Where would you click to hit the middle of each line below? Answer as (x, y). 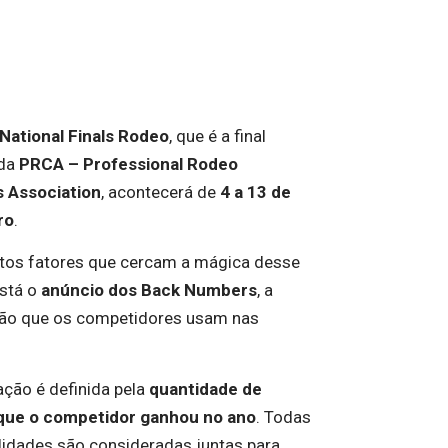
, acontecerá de (160, 192)
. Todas (283, 416)
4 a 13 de (255, 192)
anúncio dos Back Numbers (148, 290)
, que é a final (217, 136)
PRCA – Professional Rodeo (128, 164)
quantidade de (205, 388)
